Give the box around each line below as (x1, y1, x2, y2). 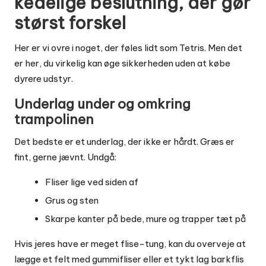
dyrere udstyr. (14, 72, 73, 84)
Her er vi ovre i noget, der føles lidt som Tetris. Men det (14, 42, 242, 53)
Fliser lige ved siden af (45, 176, 138, 188)
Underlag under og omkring (14, 95, 191, 112)
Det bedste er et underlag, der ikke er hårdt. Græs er (14, 135, 235, 147)
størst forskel (14, 11, 126, 34)
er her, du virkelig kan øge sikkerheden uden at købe (14, 57, 230, 69)
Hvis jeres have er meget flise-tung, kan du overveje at (14, 237, 246, 249)
